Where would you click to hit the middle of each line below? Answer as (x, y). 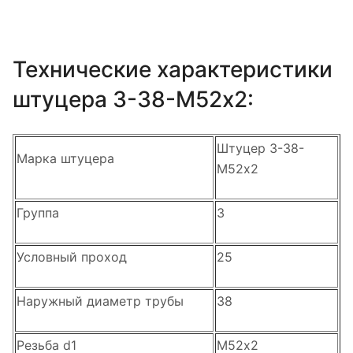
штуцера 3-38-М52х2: (133, 100)
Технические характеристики (173, 70)
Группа (38, 213)
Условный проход (72, 257)
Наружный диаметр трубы (100, 301)
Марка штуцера (65, 159)
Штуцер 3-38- (260, 149)
